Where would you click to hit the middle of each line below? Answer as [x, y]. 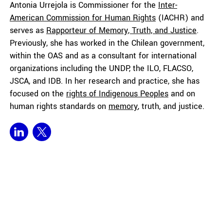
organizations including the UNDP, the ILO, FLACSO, [101, 68]
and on [182, 94]
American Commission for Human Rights [83, 18]
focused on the [38, 94]
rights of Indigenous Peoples [117, 94]
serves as [28, 30]
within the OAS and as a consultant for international [103, 56]
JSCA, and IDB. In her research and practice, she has [105, 81]
